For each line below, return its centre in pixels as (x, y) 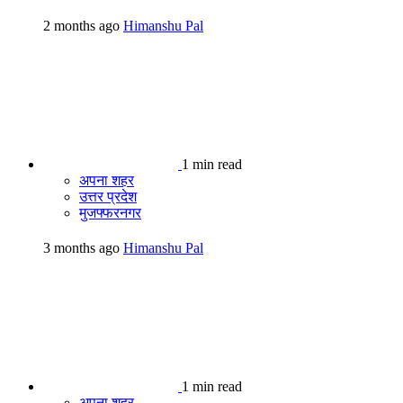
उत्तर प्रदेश (108, 196)
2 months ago (83, 25)
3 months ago (83, 248)
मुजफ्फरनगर (110, 212)
